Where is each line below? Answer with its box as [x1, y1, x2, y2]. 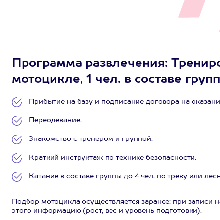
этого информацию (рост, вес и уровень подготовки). [12, 207, 202, 214]
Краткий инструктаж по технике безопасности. [29, 154, 196, 161]
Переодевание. [29, 117, 82, 124]
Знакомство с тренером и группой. [29, 136, 153, 142]
